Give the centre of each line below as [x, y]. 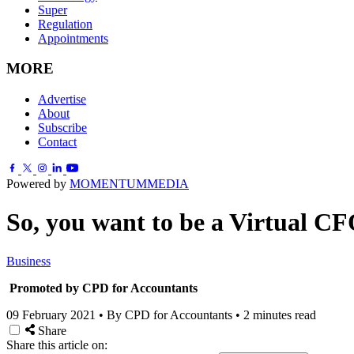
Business [28, 261]
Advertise [62, 99]
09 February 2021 [51, 314]
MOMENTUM [108, 183]
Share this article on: [57, 345]
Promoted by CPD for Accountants [104, 288]
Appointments [73, 38]
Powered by [38, 183]
